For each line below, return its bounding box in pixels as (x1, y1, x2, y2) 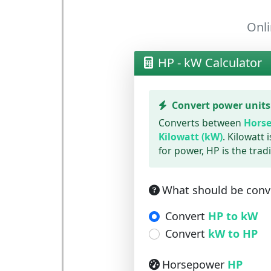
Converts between (158, 116, 244, 129)
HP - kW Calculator (157, 54, 262, 71)
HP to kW (207, 209, 258, 223)
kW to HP (207, 226, 258, 241)
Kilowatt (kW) (158, 130, 223, 143)
